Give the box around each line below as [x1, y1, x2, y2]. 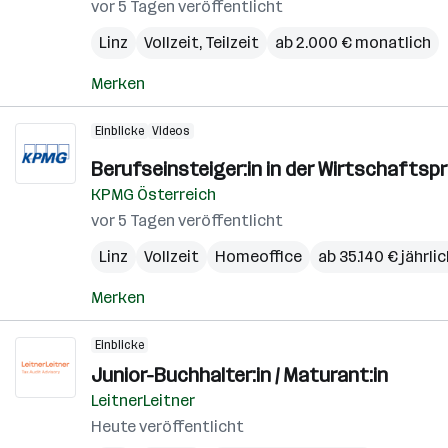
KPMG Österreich [91, 185, 216, 204]
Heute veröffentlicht [91, 417, 244, 436]
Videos [152, 124, 190, 138]
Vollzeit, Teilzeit [144, 33, 259, 52]
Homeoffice [215, 247, 302, 266]
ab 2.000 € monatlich [275, 33, 431, 52]
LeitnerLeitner [91, 391, 195, 410]
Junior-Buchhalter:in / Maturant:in [91, 363, 388, 387]
